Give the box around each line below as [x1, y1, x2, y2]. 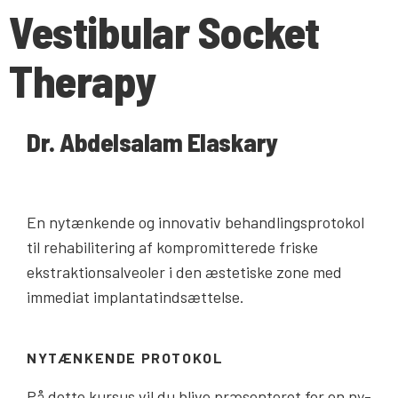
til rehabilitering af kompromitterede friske [27, 237, 318, 257]
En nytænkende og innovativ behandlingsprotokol [27, 212, 364, 232]
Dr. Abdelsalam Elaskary [27, 126, 278, 157]
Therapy [9, 53, 156, 107]
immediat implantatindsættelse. [27, 287, 244, 306]
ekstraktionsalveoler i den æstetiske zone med [27, 262, 342, 282]
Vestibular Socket [9, 4, 320, 58]
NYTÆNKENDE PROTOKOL [27, 349, 227, 367]
